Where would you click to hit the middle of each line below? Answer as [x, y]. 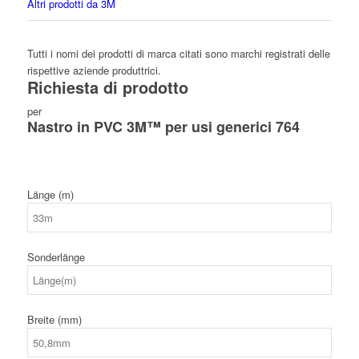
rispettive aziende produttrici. [94, 71]
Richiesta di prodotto [107, 87]
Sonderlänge [56, 257]
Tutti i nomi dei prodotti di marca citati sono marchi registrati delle [178, 54]
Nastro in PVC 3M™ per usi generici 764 [163, 127]
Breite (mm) [54, 320]
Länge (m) [50, 195]
